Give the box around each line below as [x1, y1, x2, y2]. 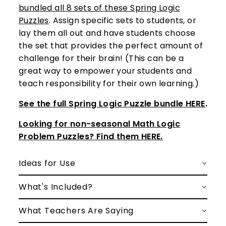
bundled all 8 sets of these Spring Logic [19, 2, 180, 14]
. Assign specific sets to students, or [48, 15, 197, 27]
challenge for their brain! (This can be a [19, 52, 184, 65]
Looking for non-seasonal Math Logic [19, 118, 180, 130]
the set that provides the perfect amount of [19, 40, 203, 52]
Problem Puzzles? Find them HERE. [19, 131, 163, 143]
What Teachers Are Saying [19, 205, 134, 217]
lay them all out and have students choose [19, 27, 196, 39]
